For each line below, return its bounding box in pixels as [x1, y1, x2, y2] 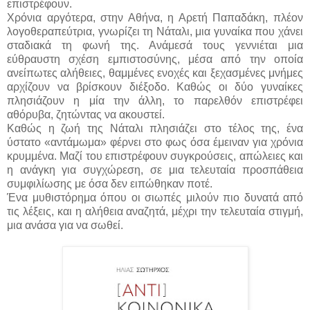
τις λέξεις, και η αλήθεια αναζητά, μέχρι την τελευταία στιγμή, [7, 205, 303, 217]
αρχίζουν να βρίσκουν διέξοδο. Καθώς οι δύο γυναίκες [7, 80, 303, 93]
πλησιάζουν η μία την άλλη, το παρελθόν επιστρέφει [7, 94, 303, 107]
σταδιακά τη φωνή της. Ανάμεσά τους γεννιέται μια [7, 39, 303, 51]
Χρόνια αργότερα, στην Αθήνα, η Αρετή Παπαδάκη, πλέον [7, 11, 303, 24]
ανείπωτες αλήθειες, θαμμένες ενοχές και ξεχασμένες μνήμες [7, 66, 303, 79]
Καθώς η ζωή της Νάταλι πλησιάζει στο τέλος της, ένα [7, 122, 303, 134]
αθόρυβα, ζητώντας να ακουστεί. [7, 108, 165, 120]
